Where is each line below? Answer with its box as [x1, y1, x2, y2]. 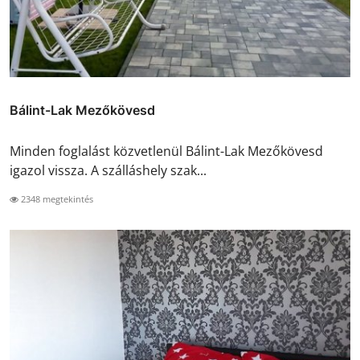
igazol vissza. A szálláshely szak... [10, 162, 207, 180]
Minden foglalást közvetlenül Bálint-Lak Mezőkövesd [10, 142, 323, 161]
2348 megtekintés [18, 193, 93, 206]
